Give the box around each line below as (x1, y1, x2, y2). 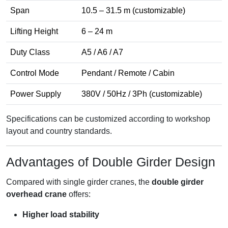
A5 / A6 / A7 (81, 48, 123, 57)
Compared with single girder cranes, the (6, 178, 152, 187)
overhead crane (6, 190, 67, 199)
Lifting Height (10, 27, 58, 36)
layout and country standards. (6, 127, 112, 136)
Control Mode (10, 69, 59, 78)
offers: (67, 190, 91, 199)
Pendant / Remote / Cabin (81, 69, 175, 78)
